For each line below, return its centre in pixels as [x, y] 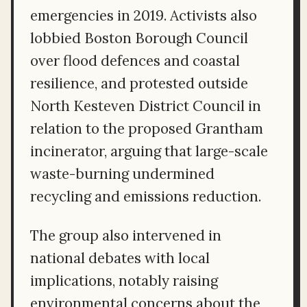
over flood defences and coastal [135, 60]
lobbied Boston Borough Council [139, 38]
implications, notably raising [124, 280]
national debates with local [120, 258]
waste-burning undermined [122, 173]
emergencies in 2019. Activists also [144, 15]
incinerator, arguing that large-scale [149, 151]
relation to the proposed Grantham [147, 128]
